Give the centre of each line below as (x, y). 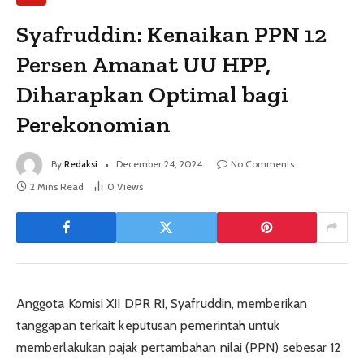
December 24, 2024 (159, 163)
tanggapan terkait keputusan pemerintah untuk (148, 325)
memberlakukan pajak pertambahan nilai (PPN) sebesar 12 (179, 347)
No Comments (262, 163)
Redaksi (81, 163)
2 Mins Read (57, 186)
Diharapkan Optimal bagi (153, 94)
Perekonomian (94, 124)
